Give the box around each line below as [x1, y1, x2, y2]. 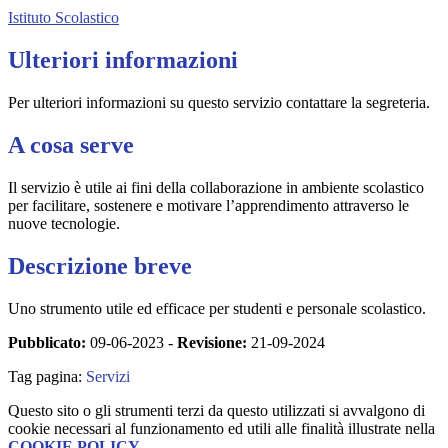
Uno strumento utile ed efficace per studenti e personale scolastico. [8, 299, 426, 317]
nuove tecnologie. [8, 214, 120, 232]
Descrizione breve [8, 252, 192, 279]
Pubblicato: [8, 333, 86, 351]
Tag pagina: [8, 367, 86, 385]
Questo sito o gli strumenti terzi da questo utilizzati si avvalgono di [8, 401, 425, 419]
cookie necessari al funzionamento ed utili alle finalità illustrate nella [8, 419, 435, 437]
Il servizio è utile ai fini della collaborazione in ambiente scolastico [8, 178, 424, 196]
